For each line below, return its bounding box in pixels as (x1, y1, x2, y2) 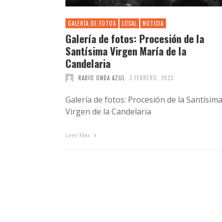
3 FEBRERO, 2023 (129, 73, 173, 82)
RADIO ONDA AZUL (78, 73, 125, 82)
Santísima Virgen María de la (65, 43, 186, 58)
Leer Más (65, 131, 91, 139)
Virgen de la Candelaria (65, 106, 151, 117)
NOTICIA (143, 19, 164, 27)
